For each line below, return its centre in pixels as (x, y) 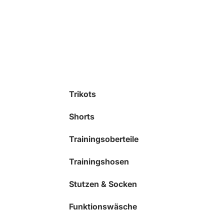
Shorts (81, 116)
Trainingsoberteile (103, 139)
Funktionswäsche (103, 206)
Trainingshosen (99, 161)
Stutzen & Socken (103, 184)
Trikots (82, 94)
